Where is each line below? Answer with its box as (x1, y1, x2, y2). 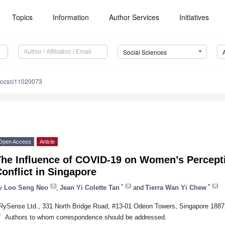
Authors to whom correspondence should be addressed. (5, 213, 167, 221)
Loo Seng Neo (4, 183, 48, 191)
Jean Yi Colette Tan (60, 183, 120, 191)
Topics (12, 12, 33, 22)
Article (40, 139, 55, 145)
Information (53, 12, 89, 22)
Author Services (109, 12, 160, 22)
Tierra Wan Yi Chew (145, 183, 206, 191)
